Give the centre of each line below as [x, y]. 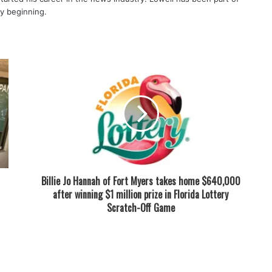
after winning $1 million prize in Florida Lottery [141, 194]
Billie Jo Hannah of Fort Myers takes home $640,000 [141, 181]
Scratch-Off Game [141, 208]
